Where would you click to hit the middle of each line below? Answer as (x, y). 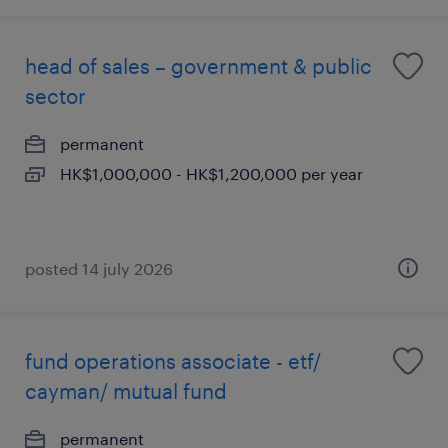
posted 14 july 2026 (99, 268)
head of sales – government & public (198, 66)
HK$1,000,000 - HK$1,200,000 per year (211, 173)
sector (55, 96)
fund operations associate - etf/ (173, 361)
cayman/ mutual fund (126, 391)
